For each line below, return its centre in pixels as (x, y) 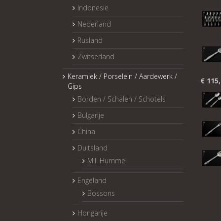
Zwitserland (96, 56)
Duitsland (92, 147)
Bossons (101, 193)
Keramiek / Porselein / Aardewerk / (122, 76)
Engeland (92, 180)
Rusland (90, 40)
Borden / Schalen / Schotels (122, 99)
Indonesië (93, 7)
